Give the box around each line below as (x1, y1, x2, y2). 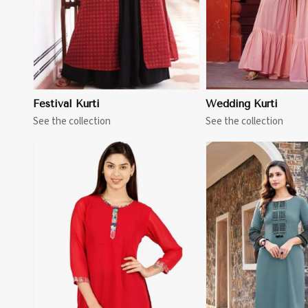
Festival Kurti (33, 97, 100, 110)
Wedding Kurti (206, 97, 278, 110)
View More (102, 260, 155, 271)
